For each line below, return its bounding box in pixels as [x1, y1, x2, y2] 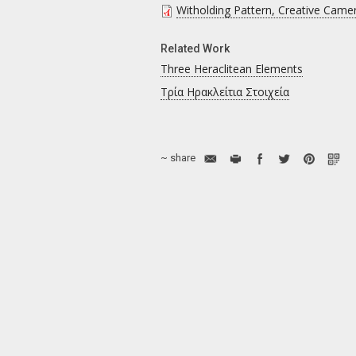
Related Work [161, 42, 232, 55]
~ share [161, 152, 198, 164]
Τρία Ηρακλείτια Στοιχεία [161, 84, 289, 99]
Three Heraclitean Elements [161, 61, 303, 76]
